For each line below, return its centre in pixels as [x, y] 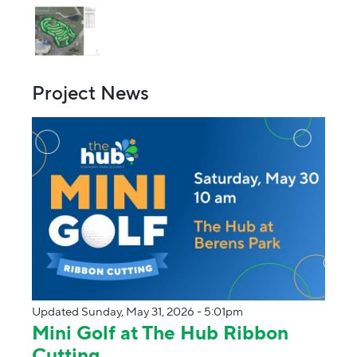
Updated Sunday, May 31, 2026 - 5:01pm [137, 311]
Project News [90, 92]
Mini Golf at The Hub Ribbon [160, 333]
